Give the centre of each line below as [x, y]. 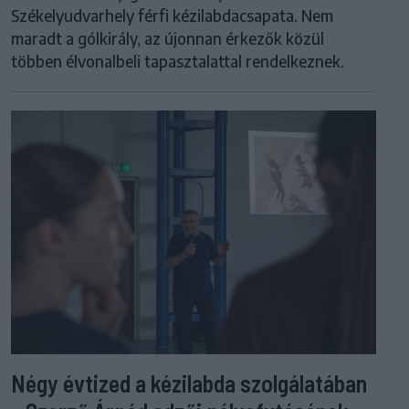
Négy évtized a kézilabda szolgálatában [189, 383]
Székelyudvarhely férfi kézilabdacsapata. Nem [172, 16]
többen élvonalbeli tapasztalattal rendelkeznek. [178, 62]
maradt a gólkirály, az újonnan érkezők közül [168, 39]
